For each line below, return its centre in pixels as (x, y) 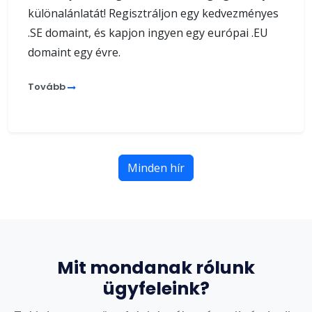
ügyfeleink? (156, 288)
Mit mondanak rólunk (156, 267)
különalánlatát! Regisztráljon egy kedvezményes (153, 13)
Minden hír (156, 167)
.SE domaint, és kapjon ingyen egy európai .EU (148, 32)
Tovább (48, 86)
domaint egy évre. (74, 52)
